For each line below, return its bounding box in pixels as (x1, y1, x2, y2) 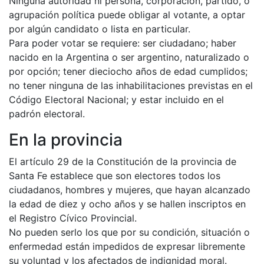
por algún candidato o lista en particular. (9, 22, 190, 35)
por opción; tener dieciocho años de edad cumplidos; (9, 65, 247, 77)
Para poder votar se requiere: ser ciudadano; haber (9, 37, 236, 49)
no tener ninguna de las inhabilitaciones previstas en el (9, 79, 253, 91)
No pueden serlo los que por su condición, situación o (9, 226, 250, 238)
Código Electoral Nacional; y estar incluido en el (9, 93, 224, 105)
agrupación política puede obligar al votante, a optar (9, 8, 245, 21)
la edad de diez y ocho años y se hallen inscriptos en (9, 197, 246, 210)
